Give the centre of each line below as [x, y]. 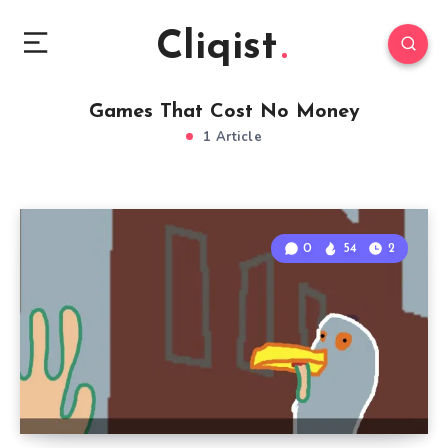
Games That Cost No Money [224, 112]
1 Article [230, 137]
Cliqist [216, 48]
